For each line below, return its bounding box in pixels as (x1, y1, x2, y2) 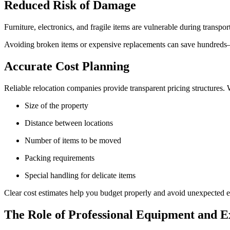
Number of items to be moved (31, 136, 121, 145)
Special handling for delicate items (29, 170, 136, 180)
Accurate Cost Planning (4, 59, 129, 73)
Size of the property (29, 101, 88, 110)
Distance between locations (31, 118, 113, 127)
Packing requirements (29, 153, 94, 162)
